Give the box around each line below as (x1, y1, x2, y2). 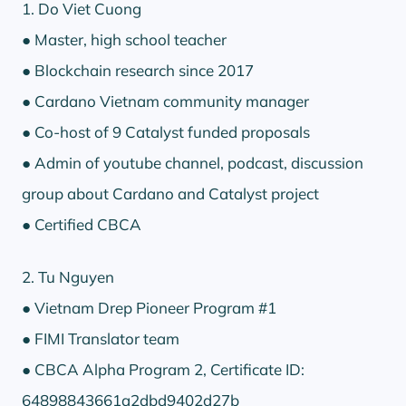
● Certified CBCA (22, 214, 141, 234)
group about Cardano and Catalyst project (22, 183, 319, 203)
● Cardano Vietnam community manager (22, 91, 309, 111)
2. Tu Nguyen (22, 266, 114, 286)
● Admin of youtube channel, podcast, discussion (22, 152, 363, 172)
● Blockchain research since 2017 (22, 60, 254, 80)
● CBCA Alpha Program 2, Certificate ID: (22, 359, 304, 379)
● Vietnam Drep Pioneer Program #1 (22, 297, 276, 317)
